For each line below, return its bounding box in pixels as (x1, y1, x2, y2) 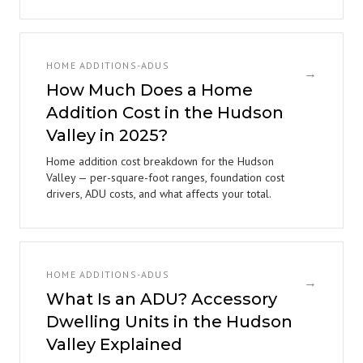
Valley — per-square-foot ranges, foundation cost (46, 170, 284, 185)
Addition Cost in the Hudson (46, 103, 284, 122)
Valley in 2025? (46, 126, 168, 145)
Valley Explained (46, 335, 182, 354)
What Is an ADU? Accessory (46, 289, 277, 309)
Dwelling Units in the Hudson (46, 312, 293, 331)
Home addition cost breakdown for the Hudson (46, 154, 274, 169)
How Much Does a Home (46, 80, 253, 100)
